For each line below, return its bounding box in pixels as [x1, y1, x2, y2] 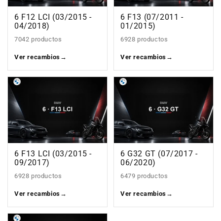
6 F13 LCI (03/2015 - [14, 149, 92, 159]
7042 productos [14, 36, 62, 43]
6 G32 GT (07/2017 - [120, 149, 198, 159]
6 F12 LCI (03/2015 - [14, 13, 92, 22]
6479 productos [120, 172, 168, 180]
